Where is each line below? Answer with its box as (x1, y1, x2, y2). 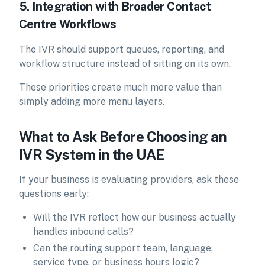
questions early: (19, 188, 89, 199)
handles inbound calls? (33, 226, 134, 237)
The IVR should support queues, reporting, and (19, 44, 224, 55)
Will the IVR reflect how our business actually (33, 212, 236, 223)
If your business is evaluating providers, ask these (19, 174, 239, 185)
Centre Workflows (19, 17, 117, 31)
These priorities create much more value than (19, 82, 222, 93)
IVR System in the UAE (19, 146, 164, 163)
